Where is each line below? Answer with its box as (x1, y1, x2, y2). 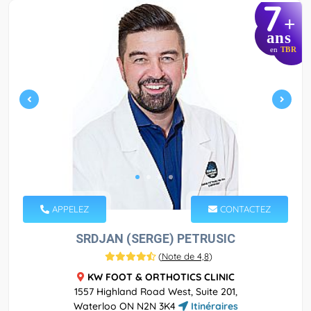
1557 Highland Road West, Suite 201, (74, 285, 237, 298)
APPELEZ (49, 203, 89, 215)
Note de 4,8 (161, 250, 209, 262)
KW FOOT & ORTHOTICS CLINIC (87, 270, 235, 283)
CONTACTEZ (217, 203, 271, 215)
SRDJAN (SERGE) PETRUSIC (76, 230, 235, 246)
